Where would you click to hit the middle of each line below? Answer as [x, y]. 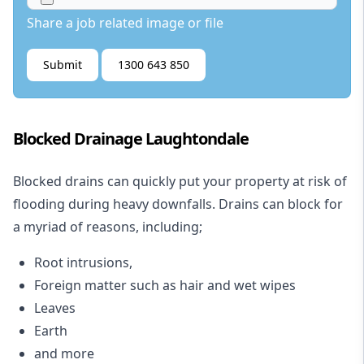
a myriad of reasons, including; [108, 227]
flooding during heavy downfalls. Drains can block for [178, 204]
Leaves [55, 308]
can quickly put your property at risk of [225, 182]
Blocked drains [58, 182]
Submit [63, 65]
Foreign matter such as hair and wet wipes [165, 286]
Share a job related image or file [125, 23]
